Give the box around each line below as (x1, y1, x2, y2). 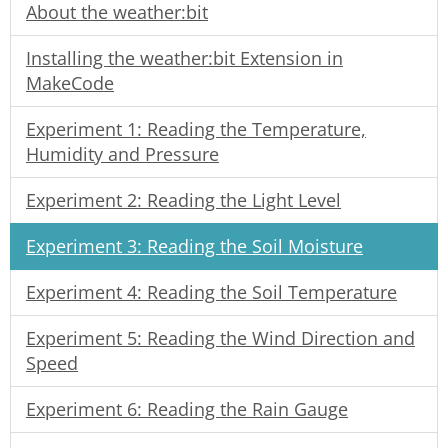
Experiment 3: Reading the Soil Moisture (26, 233, 363, 258)
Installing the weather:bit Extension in (26, 45, 343, 70)
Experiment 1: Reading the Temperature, (26, 116, 366, 141)
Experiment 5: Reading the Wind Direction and (26, 325, 415, 350)
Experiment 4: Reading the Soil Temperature (26, 279, 397, 304)
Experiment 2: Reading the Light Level (26, 187, 341, 212)
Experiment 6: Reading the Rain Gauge (26, 396, 348, 421)
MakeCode (26, 70, 114, 95)
